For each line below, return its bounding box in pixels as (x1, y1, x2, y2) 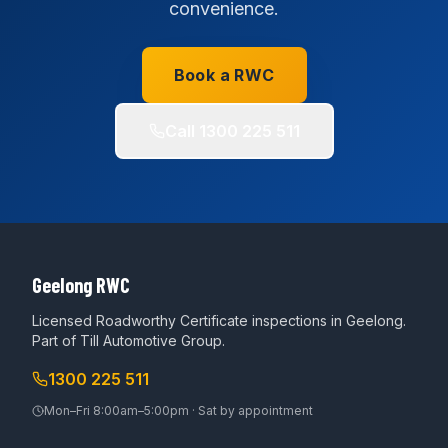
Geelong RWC (32, 273, 130, 297)
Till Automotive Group (80, 332, 222, 349)
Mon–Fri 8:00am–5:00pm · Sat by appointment (44, 403, 313, 418)
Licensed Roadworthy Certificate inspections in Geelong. (32, 312, 406, 329)
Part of (32, 332, 80, 349)
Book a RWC (173, 65, 275, 85)
